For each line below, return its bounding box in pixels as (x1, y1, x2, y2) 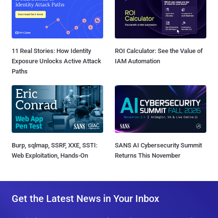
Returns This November (115, 151, 181, 159)
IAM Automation (115, 57, 160, 65)
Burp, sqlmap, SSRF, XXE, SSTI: (12, 141, 97, 149)
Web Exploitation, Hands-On (12, 151, 88, 159)
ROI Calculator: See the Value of (115, 47, 203, 54)
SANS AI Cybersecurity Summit (115, 141, 202, 149)
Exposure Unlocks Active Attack (12, 57, 101, 65)
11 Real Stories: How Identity (12, 47, 91, 54)
